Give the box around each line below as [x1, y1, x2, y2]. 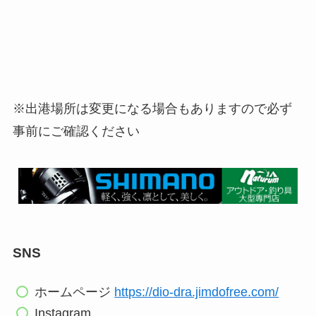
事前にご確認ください [12, 124, 140, 139]
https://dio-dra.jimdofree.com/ [114, 284, 279, 299]
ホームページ [35, 284, 115, 299]
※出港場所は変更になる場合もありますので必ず [12, 102, 292, 116]
